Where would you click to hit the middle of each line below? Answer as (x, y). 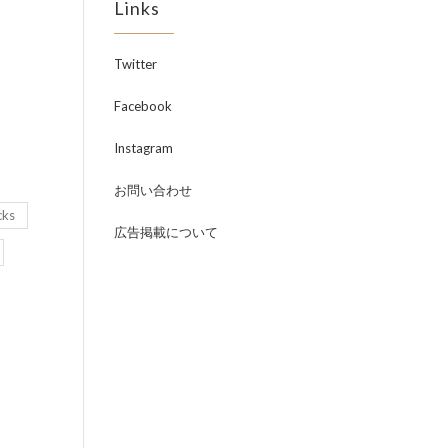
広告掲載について (165, 231)
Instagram (143, 147)
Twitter (135, 63)
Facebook (142, 105)
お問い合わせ (152, 189)
